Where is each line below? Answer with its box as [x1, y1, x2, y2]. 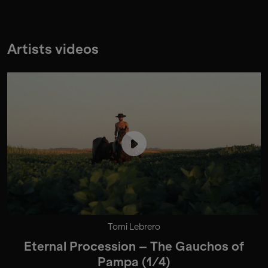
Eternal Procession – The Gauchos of [23, 239, 245, 254]
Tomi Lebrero [108, 221, 160, 233]
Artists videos [7, 41, 99, 57]
